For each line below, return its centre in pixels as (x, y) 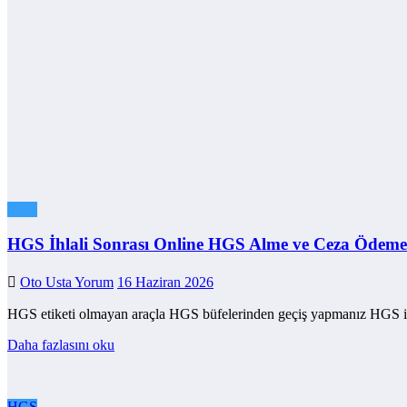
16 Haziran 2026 (165, 283)
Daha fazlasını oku (61, 345)
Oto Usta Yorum (67, 283)
